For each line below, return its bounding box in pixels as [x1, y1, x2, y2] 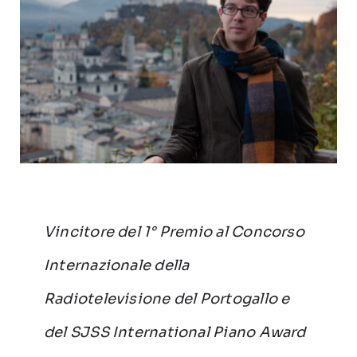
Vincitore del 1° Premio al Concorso [43, 223, 304, 241]
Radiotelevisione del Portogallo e [43, 290, 290, 308]
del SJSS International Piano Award [43, 324, 306, 342]
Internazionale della [43, 257, 190, 275]
